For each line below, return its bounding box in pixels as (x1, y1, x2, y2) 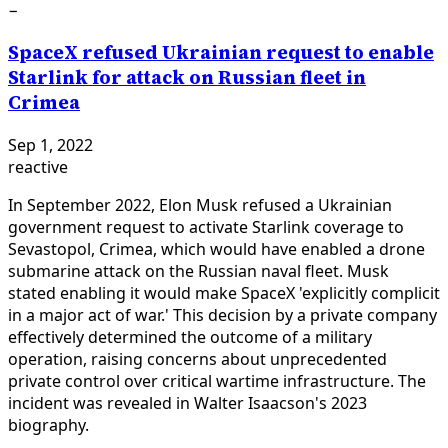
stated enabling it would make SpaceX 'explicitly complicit (8, 281, 440, 304)
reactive (8, 155, 68, 178)
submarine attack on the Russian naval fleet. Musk (8, 259, 389, 282)
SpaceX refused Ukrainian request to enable (8, 40, 434, 66)
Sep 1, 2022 (8, 133, 93, 156)
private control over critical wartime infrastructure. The (8, 369, 426, 392)
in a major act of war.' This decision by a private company (8, 303, 437, 326)
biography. (8, 413, 89, 436)
